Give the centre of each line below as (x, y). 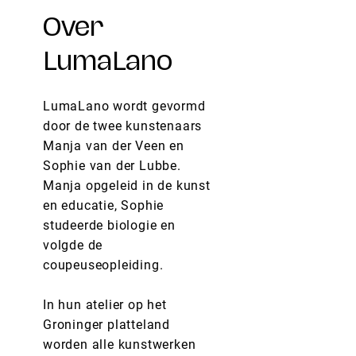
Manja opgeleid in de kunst (127, 185)
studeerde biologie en (109, 225)
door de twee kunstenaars (123, 126)
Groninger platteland (107, 324)
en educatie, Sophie (104, 205)
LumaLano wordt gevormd (124, 106)
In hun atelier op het (105, 304)
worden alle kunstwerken (120, 344)
